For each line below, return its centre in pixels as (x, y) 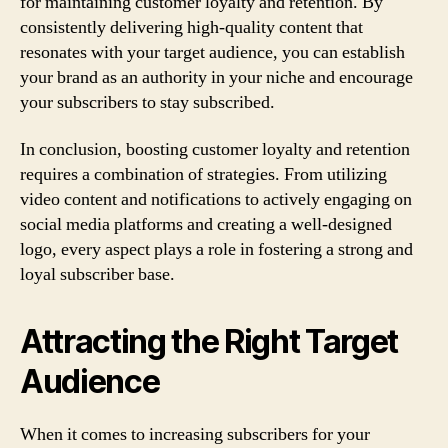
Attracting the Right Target (209, 341)
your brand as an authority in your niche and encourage (216, 77)
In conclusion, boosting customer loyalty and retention (215, 149)
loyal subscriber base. (97, 274)
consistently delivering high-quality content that (191, 27)
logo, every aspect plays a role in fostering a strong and (216, 249)
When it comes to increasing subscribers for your (195, 434)
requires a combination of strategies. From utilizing (203, 174)
